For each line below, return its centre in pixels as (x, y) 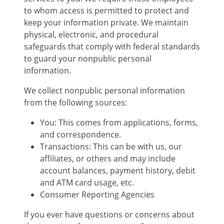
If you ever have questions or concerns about (109, 215)
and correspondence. (80, 135)
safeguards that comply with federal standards (112, 47)
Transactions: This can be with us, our (111, 147)
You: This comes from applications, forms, (119, 123)
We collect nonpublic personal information (104, 91)
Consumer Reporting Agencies (97, 195)
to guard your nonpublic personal (88, 59)
